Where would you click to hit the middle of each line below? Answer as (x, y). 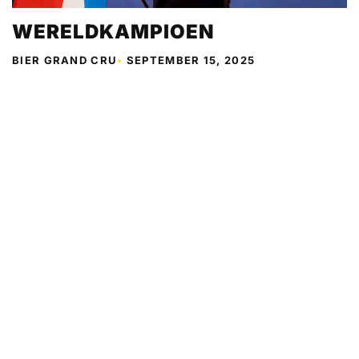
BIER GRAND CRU (65, 60)
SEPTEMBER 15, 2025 (191, 60)
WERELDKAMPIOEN (113, 31)
